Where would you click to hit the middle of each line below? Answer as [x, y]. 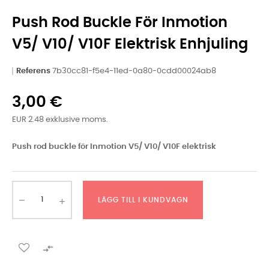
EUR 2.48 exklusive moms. [60, 119]
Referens [33, 71]
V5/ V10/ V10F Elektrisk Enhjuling [130, 44]
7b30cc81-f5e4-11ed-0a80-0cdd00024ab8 [134, 71]
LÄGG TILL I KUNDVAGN [143, 200]
